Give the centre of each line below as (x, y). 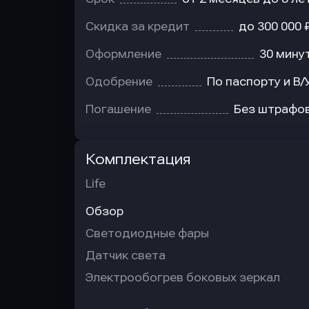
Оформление (123, 54)
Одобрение (119, 82)
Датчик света (126, 256)
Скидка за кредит (138, 27)
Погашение (118, 109)
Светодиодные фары (147, 233)
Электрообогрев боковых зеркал (183, 278)
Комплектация (138, 159)
